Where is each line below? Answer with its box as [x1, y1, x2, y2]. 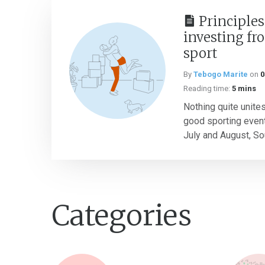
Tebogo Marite [193, 70, 248, 79]
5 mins [232, 84, 256, 93]
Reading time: [183, 84, 230, 93]
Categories [51, 198, 192, 233]
